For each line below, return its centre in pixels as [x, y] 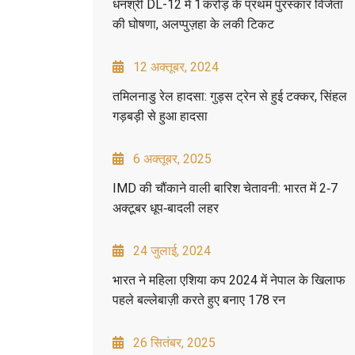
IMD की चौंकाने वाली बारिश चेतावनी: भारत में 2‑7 [225, 188]
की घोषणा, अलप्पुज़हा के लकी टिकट [193, 24]
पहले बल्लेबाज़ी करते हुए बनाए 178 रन [199, 300]
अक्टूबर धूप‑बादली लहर [166, 208]
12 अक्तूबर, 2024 [176, 67]
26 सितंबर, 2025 [174, 342]
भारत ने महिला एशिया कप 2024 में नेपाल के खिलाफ [229, 280]
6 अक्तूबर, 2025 [172, 158]
